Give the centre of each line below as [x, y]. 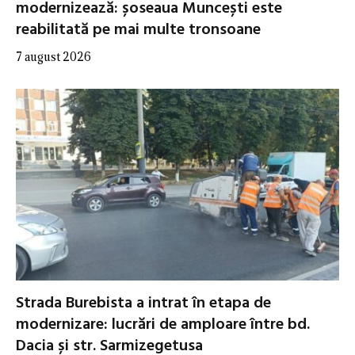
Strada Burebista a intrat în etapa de [143, 304]
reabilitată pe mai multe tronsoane [138, 30]
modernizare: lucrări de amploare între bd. [163, 325]
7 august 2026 [53, 56]
